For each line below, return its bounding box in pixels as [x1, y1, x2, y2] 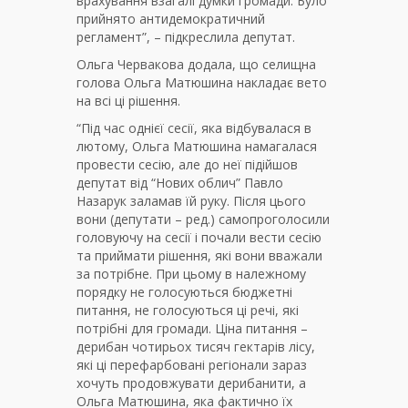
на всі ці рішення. [76, 92, 180, 110]
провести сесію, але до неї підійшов [76, 156, 298, 174]
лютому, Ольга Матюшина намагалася [76, 138, 317, 156]
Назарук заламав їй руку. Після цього [76, 192, 306, 210]
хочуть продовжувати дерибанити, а [76, 374, 306, 393]
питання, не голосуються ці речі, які [76, 301, 299, 320]
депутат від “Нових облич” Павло [76, 174, 283, 192]
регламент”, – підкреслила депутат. [76, 28, 295, 46]
